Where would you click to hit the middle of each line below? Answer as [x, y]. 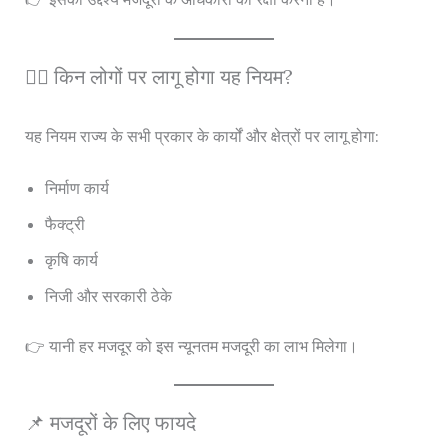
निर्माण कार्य [76, 187]
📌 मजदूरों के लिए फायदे [110, 423]
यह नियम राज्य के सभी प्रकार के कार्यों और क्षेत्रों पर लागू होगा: [201, 135]
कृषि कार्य [71, 259]
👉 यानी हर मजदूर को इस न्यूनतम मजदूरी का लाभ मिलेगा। [191, 345]
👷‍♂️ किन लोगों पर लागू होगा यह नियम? [158, 76]
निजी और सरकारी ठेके [108, 295]
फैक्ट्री [64, 223]
